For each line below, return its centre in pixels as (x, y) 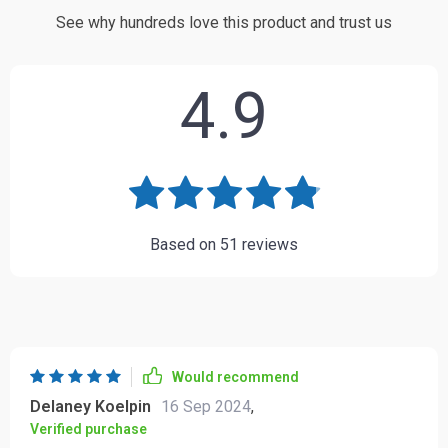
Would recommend (235, 377)
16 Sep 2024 (206, 406)
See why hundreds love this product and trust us (224, 22)
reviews (268, 244)
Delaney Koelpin (90, 406)
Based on (185, 244)
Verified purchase (88, 429)
